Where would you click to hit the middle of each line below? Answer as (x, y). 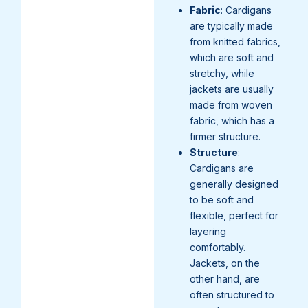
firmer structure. (225, 136)
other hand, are (225, 279)
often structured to (232, 295)
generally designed (234, 184)
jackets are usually (232, 89)
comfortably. (218, 247)
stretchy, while (222, 73)
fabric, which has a (232, 121)
